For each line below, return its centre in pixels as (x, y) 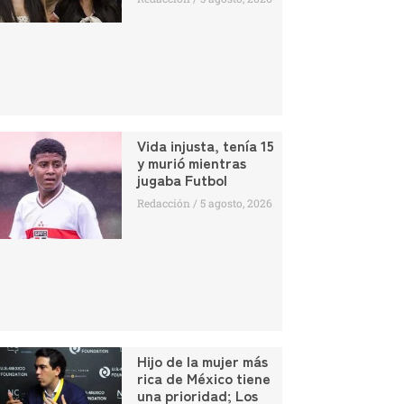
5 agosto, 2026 (234, 202)
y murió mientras (191, 162)
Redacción (165, 202)
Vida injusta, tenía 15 (205, 145)
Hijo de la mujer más (202, 361)
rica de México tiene (203, 378)
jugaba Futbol (182, 179)
